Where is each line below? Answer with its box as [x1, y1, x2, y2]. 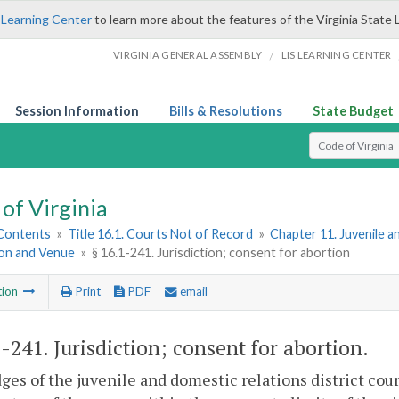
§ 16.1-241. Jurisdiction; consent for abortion [92, 245, 351, 261]
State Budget [313, 103, 394, 118]
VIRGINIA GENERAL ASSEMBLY [113, 49, 263, 61]
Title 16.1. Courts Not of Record [68, 226, 254, 242]
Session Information [15, 103, 139, 118]
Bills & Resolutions [169, 103, 282, 118]
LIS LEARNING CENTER [281, 49, 392, 61]
